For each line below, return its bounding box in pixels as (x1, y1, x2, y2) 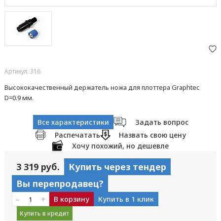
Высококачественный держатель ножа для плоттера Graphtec (4, 83, 199, 92)
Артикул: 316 (4, 67, 40, 75)
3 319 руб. (16, 161, 60, 173)
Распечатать (55, 130, 100, 140)
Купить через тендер (68, 161, 166, 173)
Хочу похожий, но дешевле (72, 141, 169, 150)
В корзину (53, 194, 89, 204)
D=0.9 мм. (4, 93, 34, 102)
